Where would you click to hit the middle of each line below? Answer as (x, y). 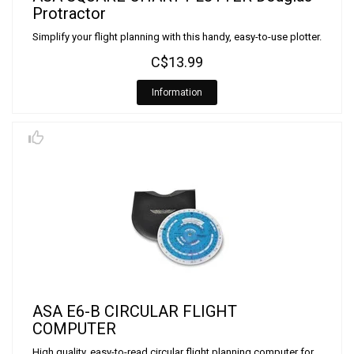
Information (177, 92)
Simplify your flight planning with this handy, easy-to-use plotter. (177, 37)
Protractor (69, 13)
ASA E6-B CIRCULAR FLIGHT (135, 311)
